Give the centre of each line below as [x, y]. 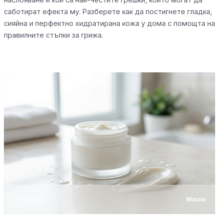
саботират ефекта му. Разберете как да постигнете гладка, [108, 11]
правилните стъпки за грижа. [54, 35]
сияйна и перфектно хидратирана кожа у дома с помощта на [109, 23]
